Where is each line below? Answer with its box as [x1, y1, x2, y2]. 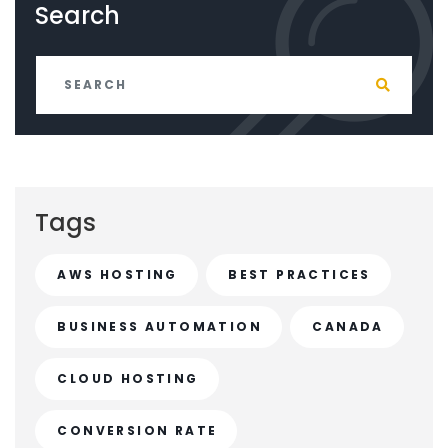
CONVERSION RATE [57, 422, 218, 439]
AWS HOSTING [57, 266, 178, 283]
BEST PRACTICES [228, 266, 371, 283]
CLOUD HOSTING [57, 370, 199, 387]
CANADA [312, 318, 384, 335]
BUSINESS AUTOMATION [57, 318, 262, 335]
